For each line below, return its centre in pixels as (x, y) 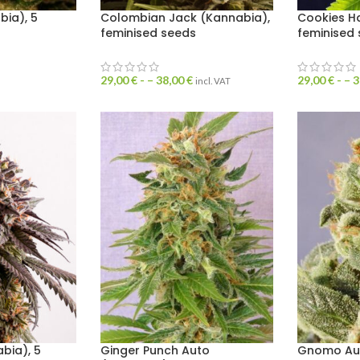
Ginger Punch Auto (155, 350)
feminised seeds (148, 33)
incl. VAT (213, 81)
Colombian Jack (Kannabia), (185, 18)
